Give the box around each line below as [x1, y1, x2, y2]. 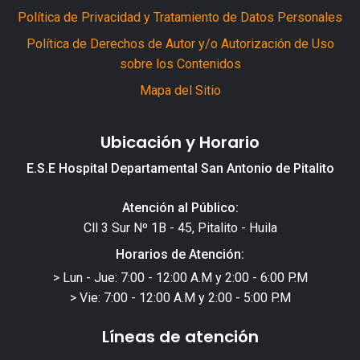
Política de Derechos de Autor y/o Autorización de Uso [26, 35, 334, 51]
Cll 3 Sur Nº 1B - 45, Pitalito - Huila [83, 219, 277, 235]
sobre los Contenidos [119, 55, 241, 72]
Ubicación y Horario [100, 130, 260, 153]
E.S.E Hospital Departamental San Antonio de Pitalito [26, 160, 334, 176]
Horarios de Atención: [116, 246, 244, 262]
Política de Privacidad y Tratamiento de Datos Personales [18, 9, 342, 25]
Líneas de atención [101, 325, 259, 348]
